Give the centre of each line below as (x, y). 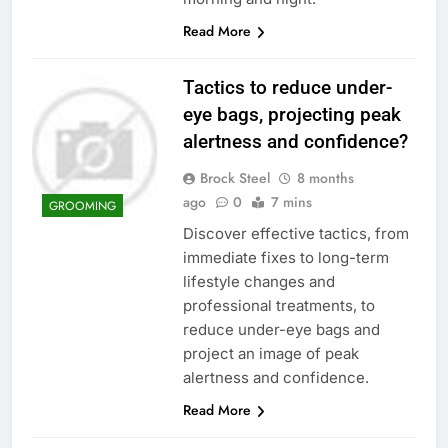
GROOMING (82, 206)
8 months (325, 177)
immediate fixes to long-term (285, 257)
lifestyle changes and (258, 281)
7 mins (291, 201)
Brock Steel (234, 177)
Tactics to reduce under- (287, 87)
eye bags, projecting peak (291, 114)
